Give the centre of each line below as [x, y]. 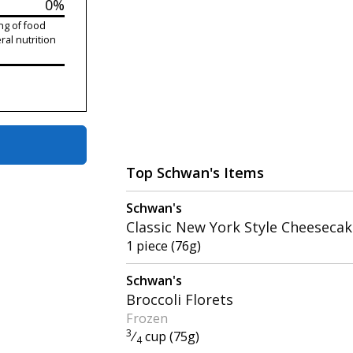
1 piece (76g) [164, 245]
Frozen [147, 318]
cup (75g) [170, 336]
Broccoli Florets [180, 299]
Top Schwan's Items [195, 172]
